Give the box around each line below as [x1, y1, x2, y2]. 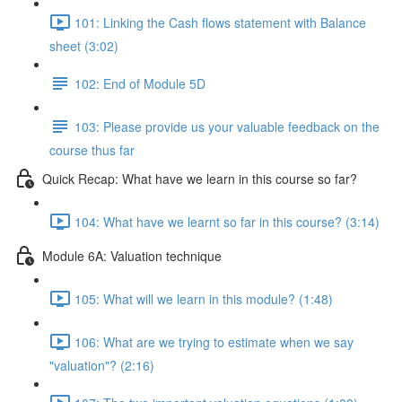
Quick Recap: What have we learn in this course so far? [42, 169, 357, 188]
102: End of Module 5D [74, 74, 205, 92]
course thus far [49, 141, 135, 159]
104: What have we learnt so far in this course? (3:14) [74, 212, 380, 231]
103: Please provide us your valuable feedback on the [74, 117, 380, 135]
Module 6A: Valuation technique [42, 246, 222, 265]
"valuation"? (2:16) [49, 356, 154, 374]
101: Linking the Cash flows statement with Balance [74, 13, 366, 31]
